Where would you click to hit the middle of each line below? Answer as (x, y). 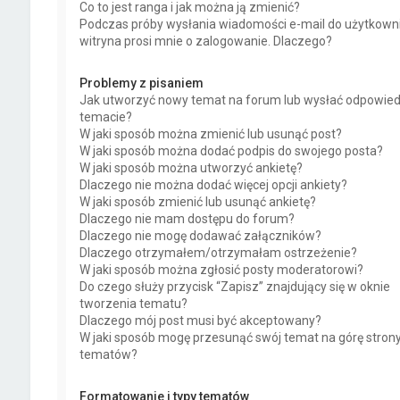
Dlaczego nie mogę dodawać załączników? (200, 235)
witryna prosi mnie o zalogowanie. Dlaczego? (205, 41)
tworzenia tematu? (133, 303)
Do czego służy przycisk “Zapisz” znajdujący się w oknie (234, 286)
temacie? (105, 117)
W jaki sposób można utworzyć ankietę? (191, 167)
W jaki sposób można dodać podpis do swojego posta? (231, 150)
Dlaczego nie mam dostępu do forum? (187, 218)
